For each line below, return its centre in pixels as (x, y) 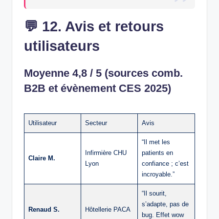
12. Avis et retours (103, 26)
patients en (157, 153)
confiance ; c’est (165, 163)
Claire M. (42, 158)
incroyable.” (158, 174)
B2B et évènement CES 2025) (98, 88)
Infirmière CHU (106, 153)
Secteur (96, 123)
